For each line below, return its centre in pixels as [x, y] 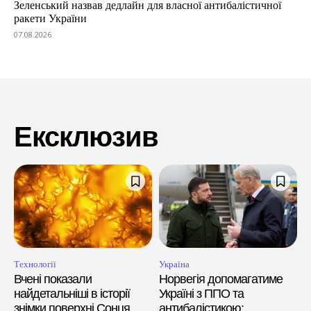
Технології [35, 264]
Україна [174, 264]
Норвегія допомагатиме [221, 279]
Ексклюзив [86, 137]
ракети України [50, 19]
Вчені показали [53, 279]
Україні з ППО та [201, 293]
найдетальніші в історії [72, 293]
